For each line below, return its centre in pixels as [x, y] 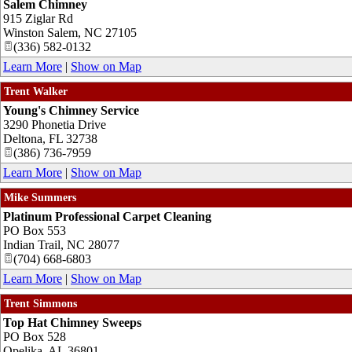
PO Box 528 [35, 336]
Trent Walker [36, 91]
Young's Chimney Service [71, 110]
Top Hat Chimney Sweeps [72, 322]
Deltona [23, 138]
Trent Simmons [40, 303]
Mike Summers [40, 197]
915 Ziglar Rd [38, 18]
